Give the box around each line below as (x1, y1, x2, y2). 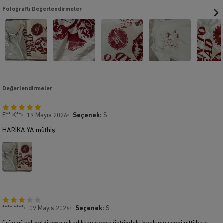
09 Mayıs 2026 (29, 205, 70, 212)
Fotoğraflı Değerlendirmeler (2, 6, 82, 12)
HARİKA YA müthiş (2, 126, 55, 134)
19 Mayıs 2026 (27, 112, 67, 119)
